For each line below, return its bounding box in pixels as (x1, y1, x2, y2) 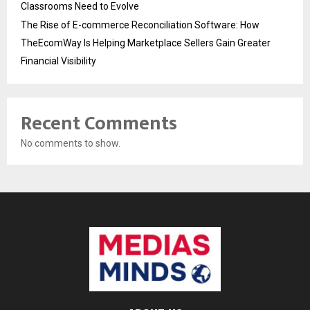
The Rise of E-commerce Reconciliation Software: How (21, 19, 259, 31)
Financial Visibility (21, 55, 96, 67)
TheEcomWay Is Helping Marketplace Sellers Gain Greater (21, 37, 271, 49)
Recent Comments (21, 107, 177, 140)
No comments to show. (21, 138, 120, 149)
